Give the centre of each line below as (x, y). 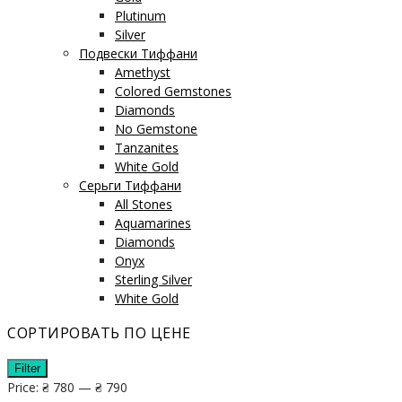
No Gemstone (156, 129)
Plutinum (140, 16)
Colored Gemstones (173, 92)
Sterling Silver (153, 280)
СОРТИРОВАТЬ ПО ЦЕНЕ (99, 333)
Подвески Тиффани (138, 54)
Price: (25, 388)
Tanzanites (147, 148)
